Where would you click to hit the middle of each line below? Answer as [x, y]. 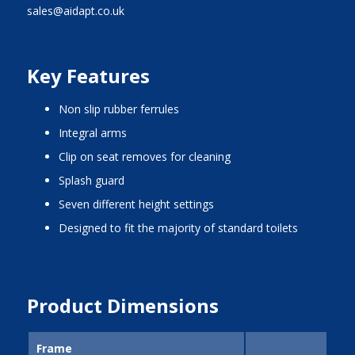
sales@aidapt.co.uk [75, 10]
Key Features [88, 75]
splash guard [94, 180]
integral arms [94, 132]
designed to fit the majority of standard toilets [182, 227]
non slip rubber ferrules [123, 109]
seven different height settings [139, 204]
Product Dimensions [122, 305]
